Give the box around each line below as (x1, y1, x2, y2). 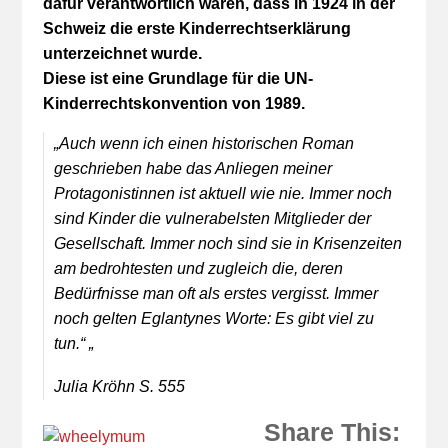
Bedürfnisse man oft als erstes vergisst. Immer (53, 285, 378, 302)
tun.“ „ (53, 335, 94, 352)
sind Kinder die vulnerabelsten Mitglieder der (53, 210, 371, 227)
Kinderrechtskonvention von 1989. (42, 95, 305, 112)
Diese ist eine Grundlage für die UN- (42, 70, 313, 87)
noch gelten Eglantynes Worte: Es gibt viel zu (53, 310, 374, 327)
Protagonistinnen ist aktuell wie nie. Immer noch (53, 185, 392, 202)
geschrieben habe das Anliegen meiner (53, 160, 332, 177)
